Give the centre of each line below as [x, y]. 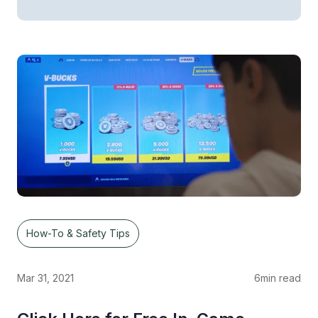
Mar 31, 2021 [45, 278]
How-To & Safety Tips [78, 234]
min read [281, 278]
